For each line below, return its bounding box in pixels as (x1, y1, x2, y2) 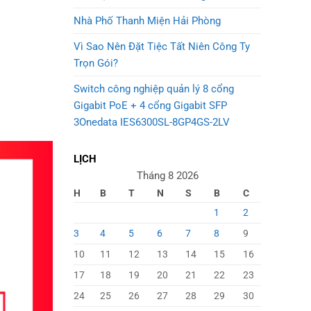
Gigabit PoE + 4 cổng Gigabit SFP (74, 99, 227, 112)
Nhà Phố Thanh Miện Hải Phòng (74, 15, 221, 27)
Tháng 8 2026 (136, 169, 199, 182)
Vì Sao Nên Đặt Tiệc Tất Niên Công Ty (74, 40, 250, 53)
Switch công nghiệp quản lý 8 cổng (74, 83, 234, 95)
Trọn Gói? (74, 57, 118, 69)
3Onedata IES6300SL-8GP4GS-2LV (74, 116, 230, 128)
